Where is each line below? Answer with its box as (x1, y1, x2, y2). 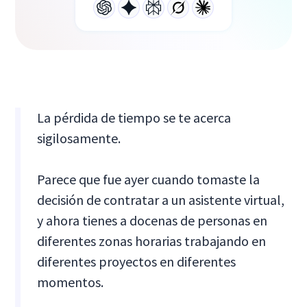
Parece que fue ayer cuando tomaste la (37, 170, 260, 188)
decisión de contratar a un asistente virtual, (37, 191, 285, 208)
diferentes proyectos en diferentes (37, 252, 236, 270)
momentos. (37, 273, 104, 291)
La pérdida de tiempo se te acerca (37, 108, 232, 126)
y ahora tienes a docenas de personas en (37, 211, 268, 229)
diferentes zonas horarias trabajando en (37, 232, 267, 249)
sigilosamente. (37, 129, 121, 147)
